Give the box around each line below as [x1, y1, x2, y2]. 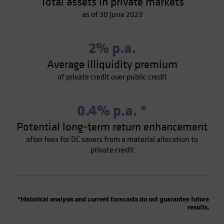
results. [187, 204, 209, 211]
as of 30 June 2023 [81, 9, 142, 19]
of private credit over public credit [57, 72, 167, 82]
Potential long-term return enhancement [16, 120, 207, 134]
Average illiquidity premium [46, 57, 177, 71]
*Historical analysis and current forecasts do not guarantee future [17, 196, 209, 203]
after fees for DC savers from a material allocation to [26, 134, 198, 144]
